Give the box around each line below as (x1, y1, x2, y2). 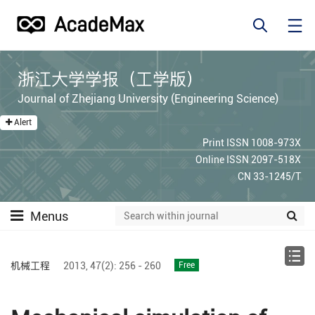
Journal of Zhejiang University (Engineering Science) (18, 91, 279, 105)
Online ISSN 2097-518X (195, 153, 301, 165)
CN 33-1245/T (238, 170, 301, 182)
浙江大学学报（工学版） (18, 69, 204, 89)
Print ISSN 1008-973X (202, 136, 301, 148)
